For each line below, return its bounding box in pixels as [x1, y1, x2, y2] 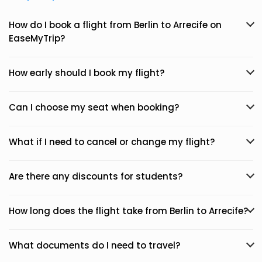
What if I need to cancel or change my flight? [9, 136, 215, 148]
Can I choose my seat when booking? [9, 101, 179, 113]
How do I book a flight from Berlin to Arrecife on [9, 19, 222, 31]
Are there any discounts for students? [9, 170, 182, 182]
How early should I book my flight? [9, 67, 164, 79]
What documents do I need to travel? [9, 239, 180, 251]
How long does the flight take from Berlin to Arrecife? [9, 205, 248, 217]
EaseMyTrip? [9, 32, 65, 44]
